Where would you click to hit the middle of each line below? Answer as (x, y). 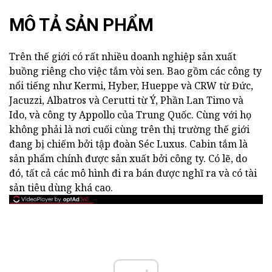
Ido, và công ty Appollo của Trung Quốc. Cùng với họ (130, 115)
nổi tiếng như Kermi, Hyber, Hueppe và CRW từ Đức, (131, 86)
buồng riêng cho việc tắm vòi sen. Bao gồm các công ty (135, 71)
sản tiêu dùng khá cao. (61, 188)
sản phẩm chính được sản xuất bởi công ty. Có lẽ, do (128, 158)
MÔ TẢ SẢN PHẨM (81, 25)
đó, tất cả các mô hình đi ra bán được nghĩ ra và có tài (133, 173)
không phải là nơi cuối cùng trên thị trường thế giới (129, 129)
